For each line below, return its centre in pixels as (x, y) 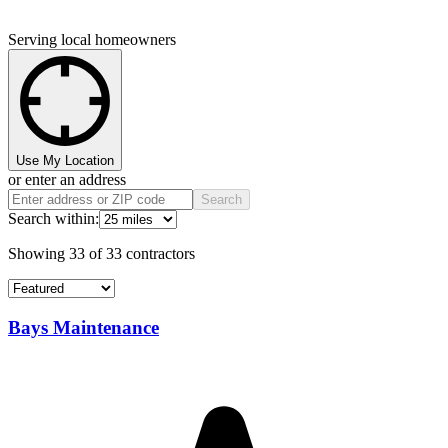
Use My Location (65, 161)
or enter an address (67, 180)
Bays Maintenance (83, 328)
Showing (38, 254)
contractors (160, 254)
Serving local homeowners (92, 40)
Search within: (53, 219)
